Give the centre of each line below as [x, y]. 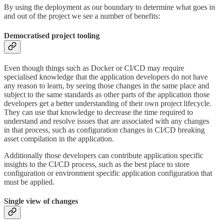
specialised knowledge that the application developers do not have [106, 77]
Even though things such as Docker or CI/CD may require [94, 68]
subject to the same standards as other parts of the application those [107, 94]
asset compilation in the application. [59, 138]
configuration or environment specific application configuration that [108, 173]
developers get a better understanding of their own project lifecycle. [108, 103]
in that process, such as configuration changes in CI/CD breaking [104, 130]
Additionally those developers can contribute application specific [104, 155]
